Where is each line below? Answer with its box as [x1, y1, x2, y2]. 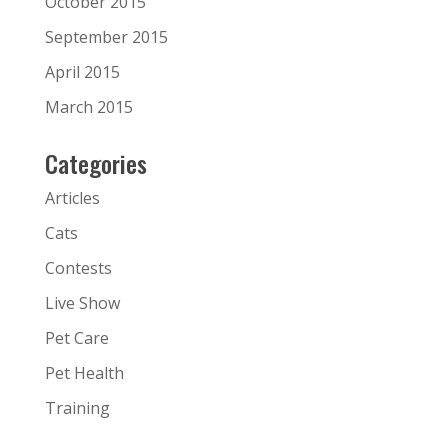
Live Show [44, 291, 120, 314]
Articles [44, 186, 100, 209]
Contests [44, 256, 112, 279]
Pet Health [44, 361, 124, 384]
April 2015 [44, 60, 120, 83]
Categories [44, 144, 147, 181]
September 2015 [44, 25, 168, 48]
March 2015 [44, 95, 133, 118]
